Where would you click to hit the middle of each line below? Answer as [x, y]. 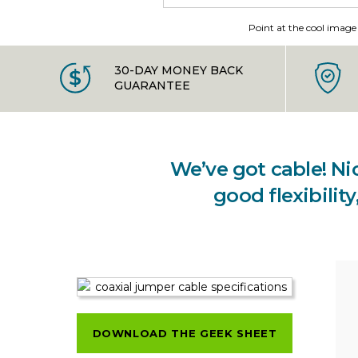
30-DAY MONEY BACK [178, 71]
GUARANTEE [152, 86]
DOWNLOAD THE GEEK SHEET [185, 333]
